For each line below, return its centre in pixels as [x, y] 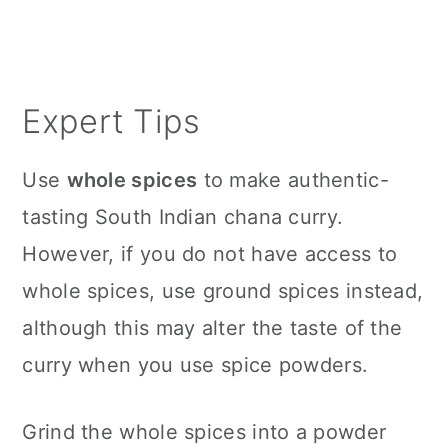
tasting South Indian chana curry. [183, 217]
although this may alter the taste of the [212, 328]
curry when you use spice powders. [195, 365]
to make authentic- [293, 180]
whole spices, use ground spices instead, [223, 291]
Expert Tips [111, 122]
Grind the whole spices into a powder [204, 432]
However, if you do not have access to [210, 254]
